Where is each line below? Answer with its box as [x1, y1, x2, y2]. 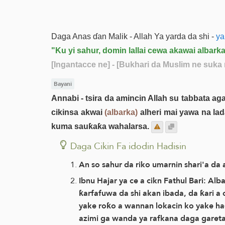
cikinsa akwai [51, 107, 105, 117]
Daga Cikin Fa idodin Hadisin [70, 137, 186, 154]
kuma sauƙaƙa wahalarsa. [51, 122, 149, 131]
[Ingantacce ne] [51, 60, 110, 69]
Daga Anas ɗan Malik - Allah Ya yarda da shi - [51, 32, 214, 41]
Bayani [53, 78, 72, 89]
